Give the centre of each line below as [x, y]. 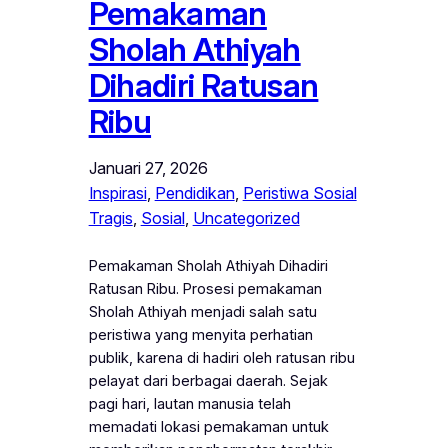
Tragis [110, 217]
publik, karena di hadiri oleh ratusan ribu [221, 357]
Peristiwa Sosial [299, 192]
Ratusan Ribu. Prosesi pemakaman [205, 288]
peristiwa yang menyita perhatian [200, 334]
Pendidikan [194, 192]
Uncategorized [246, 217]
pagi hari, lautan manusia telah [189, 403]
